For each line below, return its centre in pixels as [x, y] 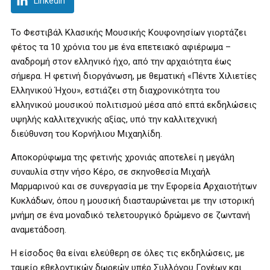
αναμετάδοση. [39, 230]
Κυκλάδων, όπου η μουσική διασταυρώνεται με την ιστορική [133, 201]
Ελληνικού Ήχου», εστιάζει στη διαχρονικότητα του [115, 90]
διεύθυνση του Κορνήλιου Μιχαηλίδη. [86, 134]
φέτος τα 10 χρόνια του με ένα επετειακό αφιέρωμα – [121, 47]
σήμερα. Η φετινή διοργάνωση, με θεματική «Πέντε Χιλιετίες [134, 76]
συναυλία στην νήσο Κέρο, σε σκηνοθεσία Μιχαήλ [111, 172]
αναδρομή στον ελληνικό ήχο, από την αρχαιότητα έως [121, 61]
